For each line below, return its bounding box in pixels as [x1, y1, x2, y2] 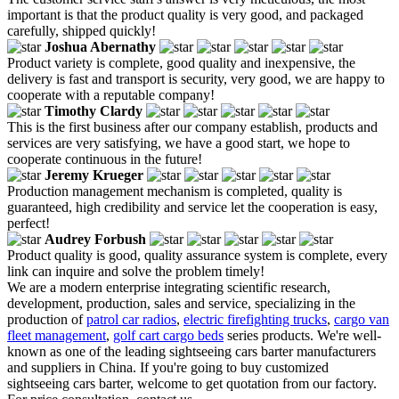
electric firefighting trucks [183, 312, 327, 328]
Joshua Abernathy [45, 39, 156, 55]
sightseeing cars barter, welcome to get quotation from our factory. [7, 376, 377, 392]
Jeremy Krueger [45, 167, 143, 183]
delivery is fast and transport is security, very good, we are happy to [7, 71, 385, 87]
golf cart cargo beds [113, 328, 224, 344]
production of [7, 312, 86, 328]
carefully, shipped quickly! [7, 23, 156, 39]
